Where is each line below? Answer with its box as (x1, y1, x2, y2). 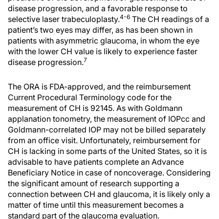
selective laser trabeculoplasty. (8, 14, 120, 24)
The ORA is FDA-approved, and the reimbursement (8, 82, 191, 91)
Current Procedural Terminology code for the (8, 92, 172, 102)
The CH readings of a (130, 14, 209, 24)
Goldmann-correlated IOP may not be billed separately (8, 125, 206, 134)
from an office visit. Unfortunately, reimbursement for (8, 135, 200, 145)
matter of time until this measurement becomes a (8, 200, 184, 210)
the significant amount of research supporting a (8, 178, 179, 188)
